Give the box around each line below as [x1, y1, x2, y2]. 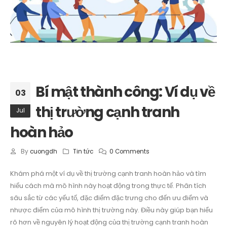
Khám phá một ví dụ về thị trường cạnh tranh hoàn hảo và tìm [10, 169, 206, 179]
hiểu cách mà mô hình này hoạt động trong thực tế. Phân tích [10, 181, 206, 191]
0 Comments [109, 147, 150, 156]
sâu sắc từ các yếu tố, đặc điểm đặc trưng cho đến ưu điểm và [10, 193, 208, 203]
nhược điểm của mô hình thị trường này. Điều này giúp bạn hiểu [10, 205, 213, 215]
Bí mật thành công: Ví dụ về [35, 82, 215, 102]
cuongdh [29, 147, 57, 156]
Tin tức [73, 147, 94, 156]
